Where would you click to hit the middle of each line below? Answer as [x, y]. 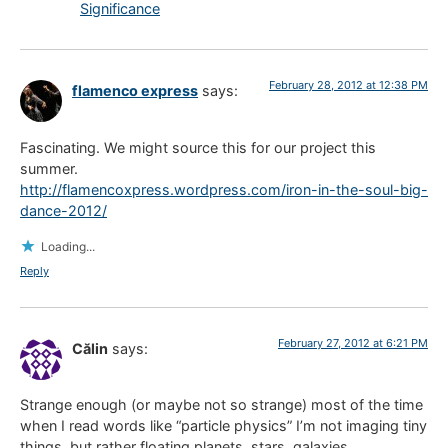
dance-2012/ [63, 210]
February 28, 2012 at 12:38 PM [348, 85]
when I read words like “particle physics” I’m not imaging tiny [223, 426]
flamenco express [135, 91]
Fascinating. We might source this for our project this [198, 147]
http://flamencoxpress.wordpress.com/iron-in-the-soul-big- [224, 189]
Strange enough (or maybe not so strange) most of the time [221, 405]
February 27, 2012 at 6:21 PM [353, 343]
